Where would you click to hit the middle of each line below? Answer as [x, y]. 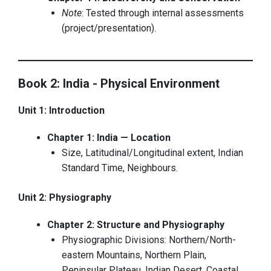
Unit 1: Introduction [61, 111]
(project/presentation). [109, 28]
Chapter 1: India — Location [109, 138]
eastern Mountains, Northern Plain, [134, 255]
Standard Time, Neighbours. [120, 168]
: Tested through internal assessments [163, 13]
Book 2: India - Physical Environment [119, 84]
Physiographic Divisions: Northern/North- [149, 240]
